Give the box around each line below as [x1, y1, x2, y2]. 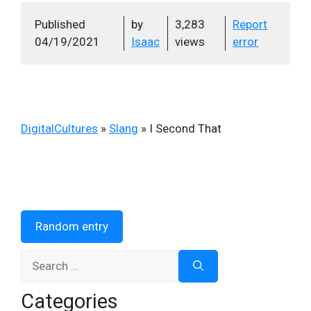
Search [20, 251, 56, 264]
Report [233, 17, 268, 31]
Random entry [35, 219, 108, 233]
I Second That [149, 121, 221, 135]
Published [35, 17, 85, 31]
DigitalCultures [21, 121, 98, 135]
